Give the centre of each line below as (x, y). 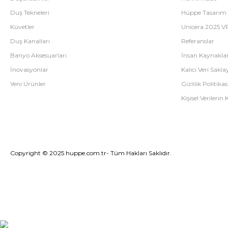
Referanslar (198, 41)
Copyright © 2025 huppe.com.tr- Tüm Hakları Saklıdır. (91, 153)
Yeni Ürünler (28, 84)
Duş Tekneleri (30, 13)
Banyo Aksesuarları (38, 55)
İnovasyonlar (29, 70)
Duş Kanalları (30, 41)
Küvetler (22, 27)
